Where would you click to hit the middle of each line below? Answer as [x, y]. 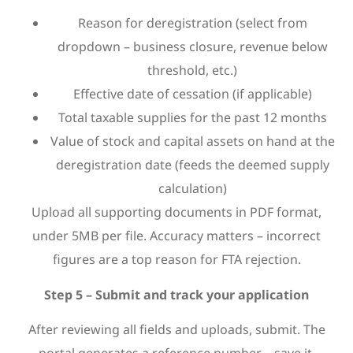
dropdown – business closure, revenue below [192, 47]
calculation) [192, 189]
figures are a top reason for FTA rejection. [176, 260]
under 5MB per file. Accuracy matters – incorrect [176, 236]
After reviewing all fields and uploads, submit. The [176, 329]
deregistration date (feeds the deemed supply [192, 165]
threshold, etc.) [192, 71]
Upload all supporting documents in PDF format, [176, 212]
